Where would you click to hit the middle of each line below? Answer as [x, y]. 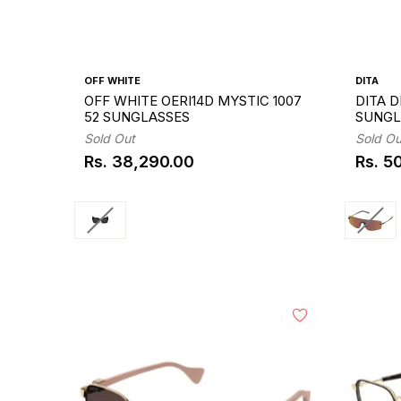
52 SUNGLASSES [137, 117]
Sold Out [110, 139]
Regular [114, 170]
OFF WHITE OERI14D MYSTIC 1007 [193, 101]
